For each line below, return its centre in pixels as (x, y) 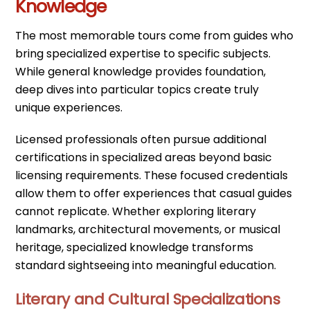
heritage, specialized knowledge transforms (135, 248)
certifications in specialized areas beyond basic (144, 158)
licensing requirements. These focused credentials (152, 176)
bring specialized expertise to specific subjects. (143, 53)
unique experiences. (69, 107)
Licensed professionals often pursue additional (141, 140)
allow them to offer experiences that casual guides (154, 194)
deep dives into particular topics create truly (137, 89)
